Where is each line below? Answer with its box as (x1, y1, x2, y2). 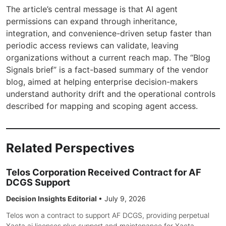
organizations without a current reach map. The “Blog (6, 52, 210, 63)
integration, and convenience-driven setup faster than (6, 28, 211, 38)
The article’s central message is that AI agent (6, 4, 178, 14)
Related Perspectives (6, 140, 135, 156)
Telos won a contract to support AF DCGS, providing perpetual (6, 211, 209, 220)
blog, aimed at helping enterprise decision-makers (6, 76, 198, 87)
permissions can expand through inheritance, (6, 16, 177, 26)
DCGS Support (6, 177, 70, 188)
